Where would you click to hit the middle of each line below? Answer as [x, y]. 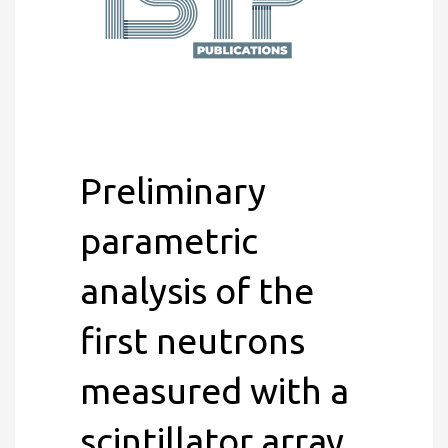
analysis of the [197, 290]
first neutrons [192, 340]
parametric [169, 240]
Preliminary [173, 190]
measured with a [214, 390]
